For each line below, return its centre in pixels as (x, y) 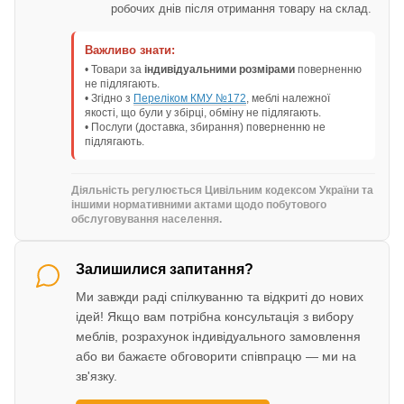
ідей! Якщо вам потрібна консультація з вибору (215, 317)
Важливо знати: (130, 50)
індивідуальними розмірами (220, 70)
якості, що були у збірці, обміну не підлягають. (203, 113)
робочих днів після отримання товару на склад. (241, 9)
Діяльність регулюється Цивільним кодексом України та (222, 191)
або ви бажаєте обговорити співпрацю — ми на (216, 357)
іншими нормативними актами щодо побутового (199, 205)
